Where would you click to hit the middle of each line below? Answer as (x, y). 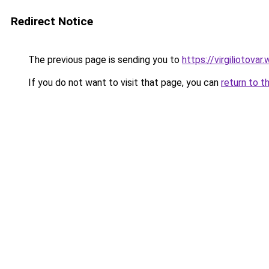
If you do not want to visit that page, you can (123, 83)
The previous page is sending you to (104, 60)
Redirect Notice (52, 21)
